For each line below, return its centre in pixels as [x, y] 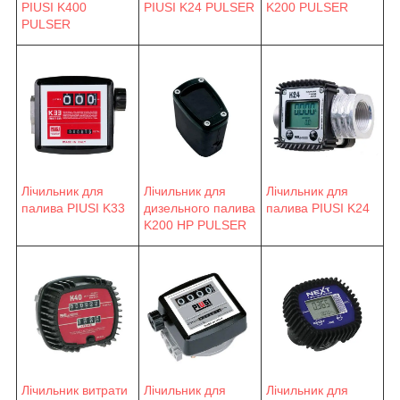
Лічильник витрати [75, 390]
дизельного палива [200, 208]
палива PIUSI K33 [73, 208]
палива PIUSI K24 [318, 208]
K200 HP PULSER [195, 225]
